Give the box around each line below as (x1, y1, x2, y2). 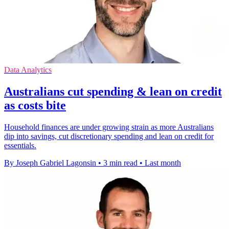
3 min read (103, 158, 138, 168)
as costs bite (4, 99, 66, 112)
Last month (145, 158, 181, 168)
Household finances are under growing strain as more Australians (4, 123, 214, 132)
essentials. (4, 141, 36, 150)
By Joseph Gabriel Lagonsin (4, 158, 96, 168)
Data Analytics (4, 65, 52, 75)
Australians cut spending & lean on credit (4, 85, 222, 99)
